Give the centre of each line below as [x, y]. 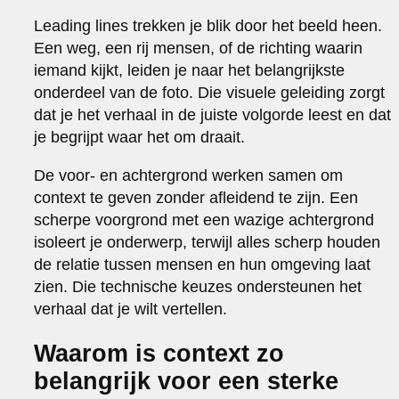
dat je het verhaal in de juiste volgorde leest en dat [213, 114]
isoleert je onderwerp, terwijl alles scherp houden [208, 242]
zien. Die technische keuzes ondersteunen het [198, 286]
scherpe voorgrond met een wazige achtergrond [204, 220]
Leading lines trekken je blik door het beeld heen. [208, 25]
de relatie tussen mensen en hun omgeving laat [203, 264]
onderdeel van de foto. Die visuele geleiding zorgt [210, 92]
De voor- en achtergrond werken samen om [189, 175]
